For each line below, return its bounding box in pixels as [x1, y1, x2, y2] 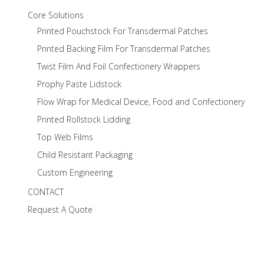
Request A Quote [28, 204, 93, 215]
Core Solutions [28, 9, 84, 21]
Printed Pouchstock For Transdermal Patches [37, 25, 208, 37]
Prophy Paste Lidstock [37, 78, 121, 90]
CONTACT [28, 186, 64, 197]
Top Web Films [37, 131, 93, 143]
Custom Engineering [37, 167, 113, 178]
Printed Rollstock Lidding [37, 114, 130, 125]
